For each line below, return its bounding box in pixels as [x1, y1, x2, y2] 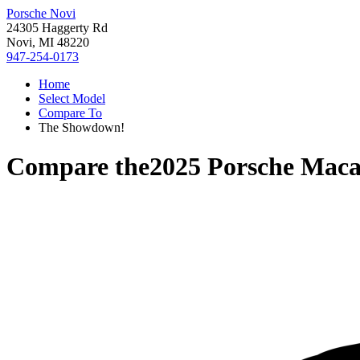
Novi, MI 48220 [6, 35, 89, 49]
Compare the [6, 152, 149, 182]
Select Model [39, 92, 105, 105]
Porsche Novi [6, 6, 76, 20]
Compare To [39, 106, 102, 120]
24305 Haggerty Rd [6, 21, 108, 35]
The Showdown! [39, 121, 125, 134]
